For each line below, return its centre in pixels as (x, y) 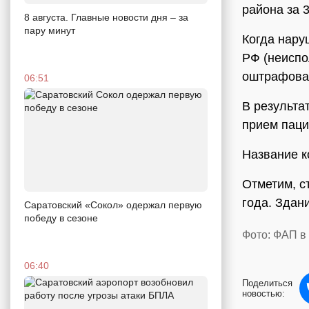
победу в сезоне (61, 218)
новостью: (263, 294)
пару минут (50, 30)
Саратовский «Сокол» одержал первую (113, 205)
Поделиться (267, 283)
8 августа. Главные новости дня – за (106, 17)
